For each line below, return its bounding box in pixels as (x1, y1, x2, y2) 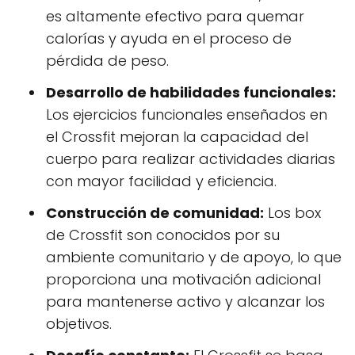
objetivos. (46, 314, 112, 334)
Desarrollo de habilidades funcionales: (46, 82, 336, 103)
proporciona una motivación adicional (46, 269, 321, 290)
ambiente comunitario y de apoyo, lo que (46, 247, 342, 268)
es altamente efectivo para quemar (46, 6, 304, 27)
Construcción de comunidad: (46, 203, 264, 223)
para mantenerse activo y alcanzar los (46, 292, 325, 312)
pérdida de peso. (46, 51, 169, 71)
